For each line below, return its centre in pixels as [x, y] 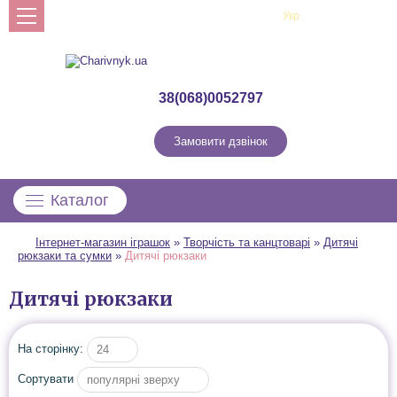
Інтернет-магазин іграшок [103, 242]
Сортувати [46, 378]
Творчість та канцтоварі [247, 242]
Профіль [352, 17]
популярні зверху [133, 380]
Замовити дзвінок [221, 141]
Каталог [80, 200]
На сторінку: [52, 348]
